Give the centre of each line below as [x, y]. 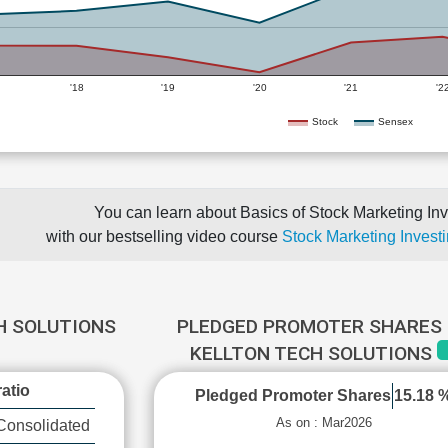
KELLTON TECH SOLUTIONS [314, 353]
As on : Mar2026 [323, 422]
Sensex [395, 121]
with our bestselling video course [163, 236]
